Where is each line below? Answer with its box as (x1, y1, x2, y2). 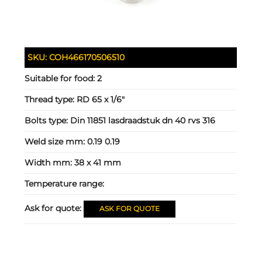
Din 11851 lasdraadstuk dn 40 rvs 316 (70, 115, 216, 126)
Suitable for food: (25, 73, 98, 84)
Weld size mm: (25, 136, 88, 147)
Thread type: (25, 94, 77, 105)
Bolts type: (25, 115, 71, 126)
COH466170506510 (49, 52, 125, 63)
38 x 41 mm (74, 157, 122, 168)
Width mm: (25, 157, 75, 168)
